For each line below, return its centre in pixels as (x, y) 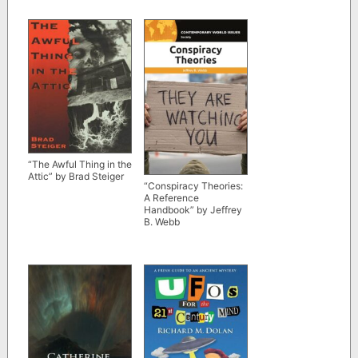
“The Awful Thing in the (80, 164)
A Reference (171, 198)
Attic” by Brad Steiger (76, 176)
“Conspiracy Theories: (193, 186)
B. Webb (161, 222)
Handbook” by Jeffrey (193, 210)
